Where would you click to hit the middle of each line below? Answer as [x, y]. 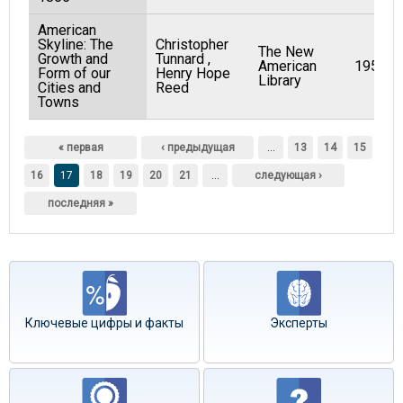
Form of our [74, 73]
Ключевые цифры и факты [104, 323]
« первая [81, 148]
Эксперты [299, 323]
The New [286, 52]
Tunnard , [183, 59]
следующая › [288, 175]
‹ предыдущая [197, 148]
